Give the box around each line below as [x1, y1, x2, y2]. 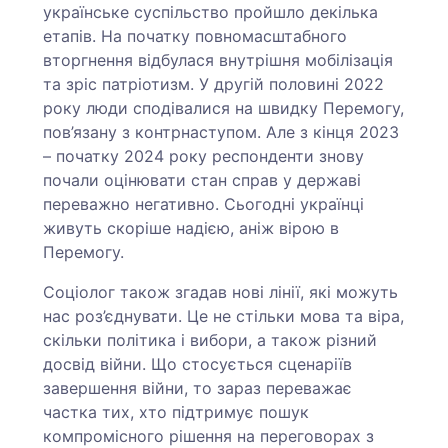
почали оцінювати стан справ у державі [43, 170, 362, 191]
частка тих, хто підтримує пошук [43, 402, 310, 423]
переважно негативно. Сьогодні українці [43, 194, 365, 215]
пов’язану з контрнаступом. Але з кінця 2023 [43, 122, 400, 143]
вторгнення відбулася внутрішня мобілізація [43, 50, 394, 71]
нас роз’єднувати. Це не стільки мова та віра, [43, 306, 405, 327]
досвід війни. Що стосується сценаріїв [43, 354, 353, 375]
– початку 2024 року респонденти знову [43, 146, 365, 167]
